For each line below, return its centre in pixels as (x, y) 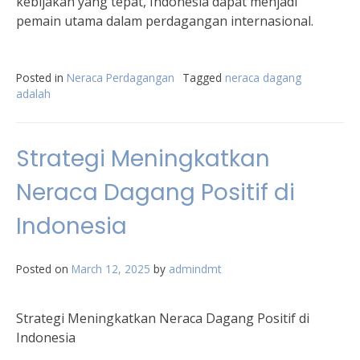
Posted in (41, 78)
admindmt (195, 269)
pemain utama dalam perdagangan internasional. (165, 21)
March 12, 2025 (111, 269)
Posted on (44, 269)
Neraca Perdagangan (121, 78)
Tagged (204, 78)
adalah (33, 94)
